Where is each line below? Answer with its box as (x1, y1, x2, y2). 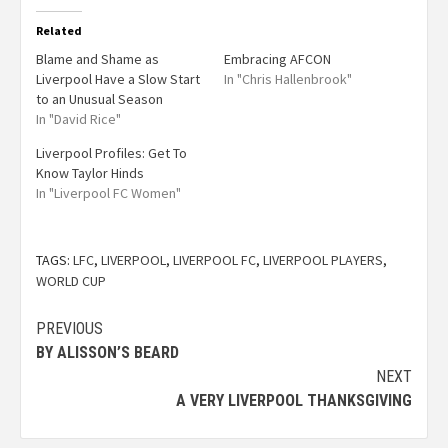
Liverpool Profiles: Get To (36, 143, 187, 162)
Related (36, 22, 82, 38)
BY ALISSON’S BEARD (36, 342, 179, 362)
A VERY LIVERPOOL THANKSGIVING (176, 390, 412, 410)
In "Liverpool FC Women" (36, 183, 181, 202)
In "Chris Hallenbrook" (224, 69, 352, 88)
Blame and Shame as (36, 49, 159, 68)
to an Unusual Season (36, 89, 163, 108)
